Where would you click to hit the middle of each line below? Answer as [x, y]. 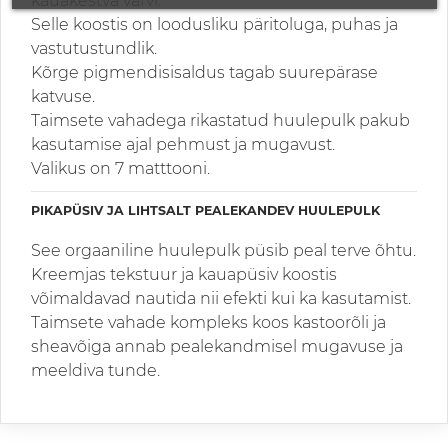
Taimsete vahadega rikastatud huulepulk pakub [220, 121]
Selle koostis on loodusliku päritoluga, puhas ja [214, 25]
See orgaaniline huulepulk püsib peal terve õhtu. [223, 251]
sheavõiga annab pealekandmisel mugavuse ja [217, 347]
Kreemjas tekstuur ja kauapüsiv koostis [184, 275]
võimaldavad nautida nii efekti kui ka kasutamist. [221, 299]
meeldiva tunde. [95, 371]
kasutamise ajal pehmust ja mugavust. [183, 145]
